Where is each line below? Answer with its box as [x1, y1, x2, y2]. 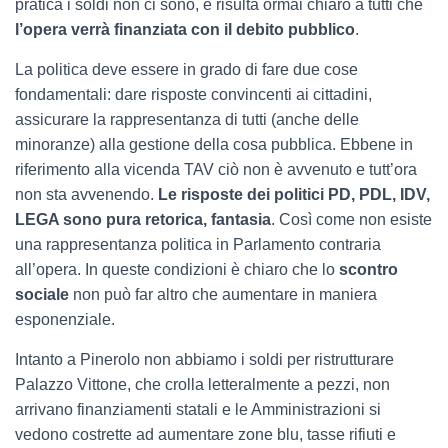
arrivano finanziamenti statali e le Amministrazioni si [15, 401, 381, 419]
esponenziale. [15, 311, 115, 329]
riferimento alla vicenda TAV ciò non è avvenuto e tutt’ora [15, 161, 417, 179]
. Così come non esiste [271, 211, 432, 229]
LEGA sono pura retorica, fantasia [15, 211, 271, 229]
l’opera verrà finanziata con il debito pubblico [15, 21, 355, 39]
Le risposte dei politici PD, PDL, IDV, [158, 186, 430, 204]
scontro [339, 261, 398, 279]
